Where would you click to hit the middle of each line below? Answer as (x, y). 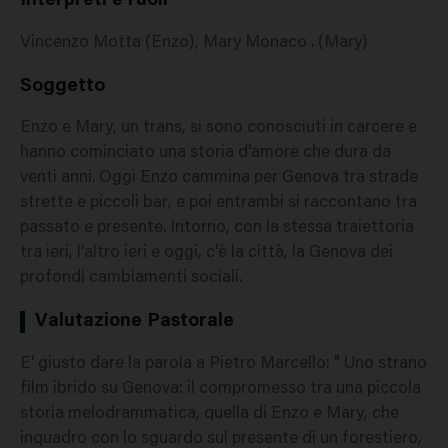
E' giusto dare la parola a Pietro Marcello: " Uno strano (223, 365)
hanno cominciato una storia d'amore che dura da (205, 154)
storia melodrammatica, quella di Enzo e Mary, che (209, 415)
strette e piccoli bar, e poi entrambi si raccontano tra (218, 204)
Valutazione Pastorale (134, 322)
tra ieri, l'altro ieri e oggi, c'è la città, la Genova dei (206, 254)
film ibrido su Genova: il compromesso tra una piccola (220, 390)
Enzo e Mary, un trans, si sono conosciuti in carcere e (218, 129)
